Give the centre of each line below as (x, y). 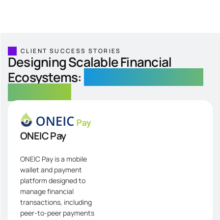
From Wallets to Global (144, 77)
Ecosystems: (46, 77)
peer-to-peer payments (57, 213)
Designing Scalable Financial (90, 62)
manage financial (47, 192)
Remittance (40, 93)
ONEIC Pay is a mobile (54, 159)
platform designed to (53, 181)
